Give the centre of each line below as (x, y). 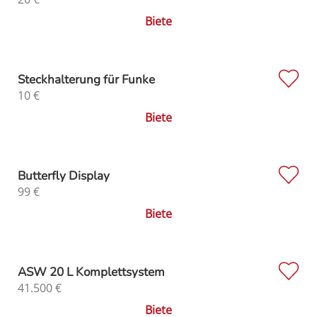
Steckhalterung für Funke (86, 79)
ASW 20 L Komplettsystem (91, 272)
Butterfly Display (64, 175)
